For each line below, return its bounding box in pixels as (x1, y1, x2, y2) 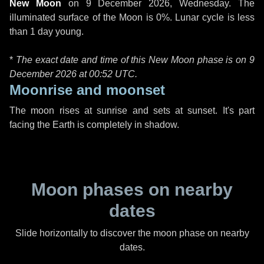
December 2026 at (9, 69, 89, 79)
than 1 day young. (9, 27, 84, 37)
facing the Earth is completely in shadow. (9, 120, 179, 130)
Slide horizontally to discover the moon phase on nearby (15, 228, 249, 238)
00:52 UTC (89, 69, 135, 79)
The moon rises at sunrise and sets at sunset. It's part (9, 105, 255, 115)
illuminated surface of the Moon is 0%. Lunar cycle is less (9, 12, 255, 22)
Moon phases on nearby (31, 180, 233, 199)
